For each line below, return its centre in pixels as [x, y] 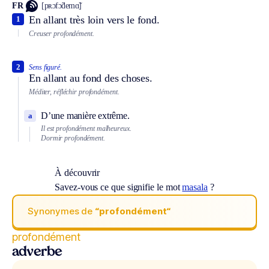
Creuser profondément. [62, 33]
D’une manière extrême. [85, 115]
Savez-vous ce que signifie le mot [119, 187]
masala [195, 187]
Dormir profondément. [73, 138]
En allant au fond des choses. [91, 78]
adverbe [37, 252]
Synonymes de [62, 211]
